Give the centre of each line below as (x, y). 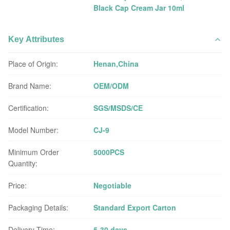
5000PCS (109, 152)
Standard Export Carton (135, 207)
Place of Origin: (33, 64)
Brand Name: (30, 86)
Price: (17, 185)
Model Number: (33, 130)
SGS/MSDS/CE (118, 108)
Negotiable (113, 185)
